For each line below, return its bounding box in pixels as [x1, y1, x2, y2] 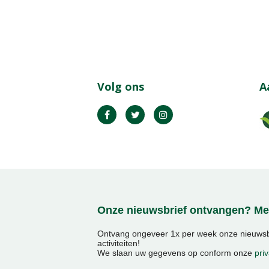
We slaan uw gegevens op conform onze [97, 247, 255, 258]
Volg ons [97, 79, 144, 94]
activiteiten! [97, 238, 140, 248]
